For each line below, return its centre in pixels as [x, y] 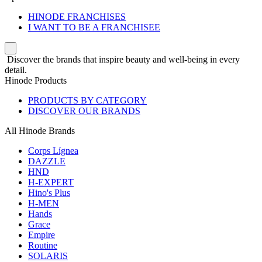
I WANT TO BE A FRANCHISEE [94, 27]
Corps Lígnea [53, 151]
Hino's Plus [49, 193]
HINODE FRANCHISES [77, 17]
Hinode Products [36, 80]
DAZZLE [47, 161]
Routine [43, 245]
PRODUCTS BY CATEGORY [87, 100]
